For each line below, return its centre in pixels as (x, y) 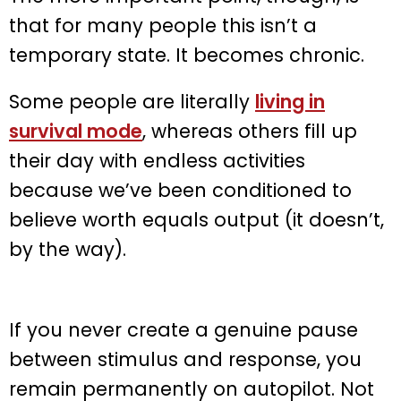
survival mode (76, 131)
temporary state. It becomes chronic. (187, 55)
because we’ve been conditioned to (180, 190)
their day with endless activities (157, 160)
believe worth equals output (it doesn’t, (196, 219)
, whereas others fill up (250, 131)
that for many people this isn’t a (163, 25)
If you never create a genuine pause (183, 330)
